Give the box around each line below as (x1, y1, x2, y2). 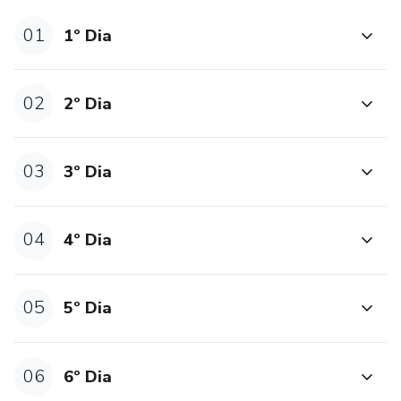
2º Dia (64, 92, 113, 115)
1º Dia (64, 24, 113, 47)
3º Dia (64, 160, 113, 183)
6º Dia (64, 365, 113, 388)
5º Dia (64, 297, 113, 320)
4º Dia (64, 229, 113, 252)
